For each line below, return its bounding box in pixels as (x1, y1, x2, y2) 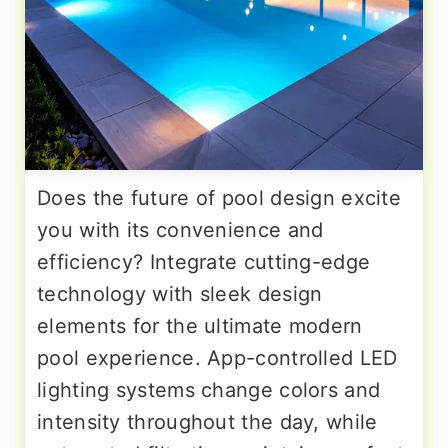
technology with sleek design (37, 281, 323, 306)
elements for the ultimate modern (37, 313, 363, 338)
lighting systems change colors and (37, 377, 381, 402)
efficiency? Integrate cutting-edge (37, 249, 371, 274)
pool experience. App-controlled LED (37, 345, 398, 370)
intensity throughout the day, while (37, 409, 378, 434)
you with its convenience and (37, 217, 324, 242)
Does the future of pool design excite (37, 185, 402, 210)
